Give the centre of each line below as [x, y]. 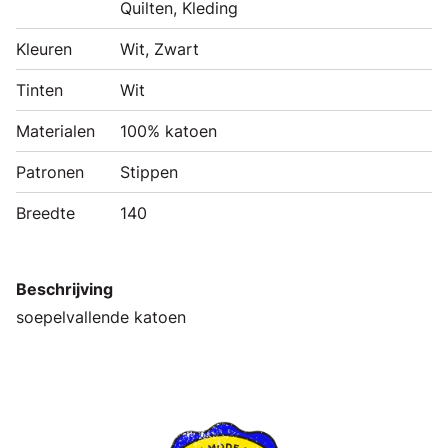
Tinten [39, 89]
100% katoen [168, 130]
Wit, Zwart [159, 48]
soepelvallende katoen [101, 316]
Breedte [45, 212]
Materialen [55, 130]
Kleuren [44, 48]
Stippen [149, 171]
